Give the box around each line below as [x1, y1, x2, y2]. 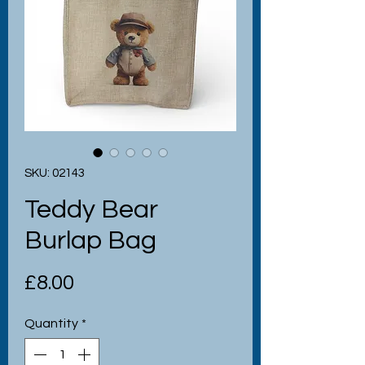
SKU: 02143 [24, 166, 85, 179]
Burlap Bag [24, 226, 156, 254]
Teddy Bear [24, 196, 158, 223]
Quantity [24, 316, 78, 330]
